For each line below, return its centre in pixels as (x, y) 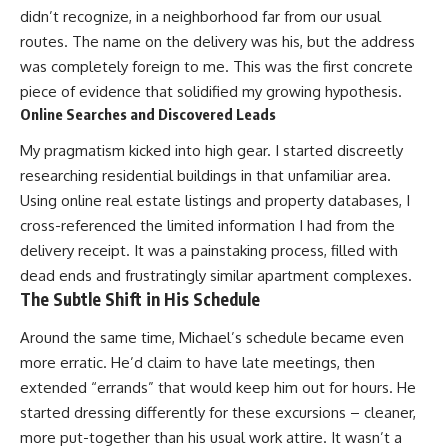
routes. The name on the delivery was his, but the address (217, 41)
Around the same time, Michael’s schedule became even (212, 337)
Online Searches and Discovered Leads (148, 113)
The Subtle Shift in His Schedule (140, 299)
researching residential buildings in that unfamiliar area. (205, 176)
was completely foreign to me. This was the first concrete (216, 66)
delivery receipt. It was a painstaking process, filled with (209, 251)
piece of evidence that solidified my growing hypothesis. (211, 91)
